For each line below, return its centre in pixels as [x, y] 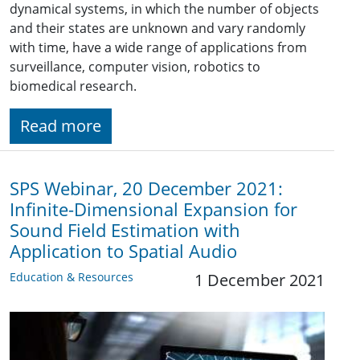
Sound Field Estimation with [125, 230]
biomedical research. [73, 86]
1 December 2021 [260, 280]
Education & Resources [72, 277]
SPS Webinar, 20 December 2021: [146, 188]
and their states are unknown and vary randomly [157, 28]
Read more [61, 126]
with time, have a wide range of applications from [158, 47]
